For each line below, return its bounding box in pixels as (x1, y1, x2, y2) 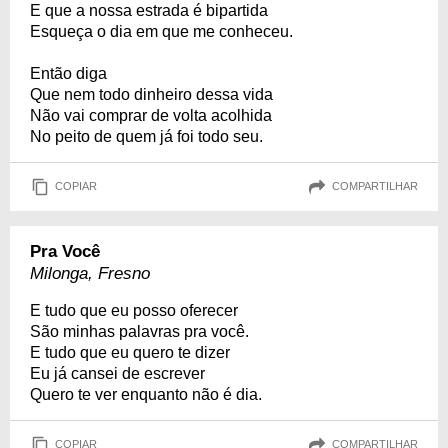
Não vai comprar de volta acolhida (30, 106, 272, 124)
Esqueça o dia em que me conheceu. (30, 22, 293, 40)
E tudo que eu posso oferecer (30, 301, 238, 319)
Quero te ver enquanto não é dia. (30, 385, 262, 403)
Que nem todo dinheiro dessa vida (30, 85, 273, 103)
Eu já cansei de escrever (30, 364, 205, 382)
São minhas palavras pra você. (30, 322, 249, 340)
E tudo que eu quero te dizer (30, 343, 230, 361)
